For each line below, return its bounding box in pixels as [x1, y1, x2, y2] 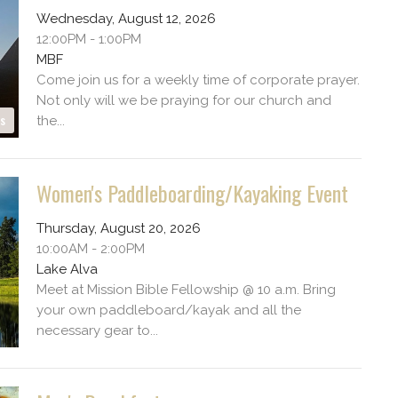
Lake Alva [36, 260, 98, 277]
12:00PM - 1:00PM [36, 30, 141, 47]
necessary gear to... [36, 322, 158, 338]
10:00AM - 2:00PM [36, 240, 145, 257]
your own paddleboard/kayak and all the [36, 301, 301, 318]
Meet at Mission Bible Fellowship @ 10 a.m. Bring [36, 281, 336, 298]
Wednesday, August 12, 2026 [36, 10, 216, 27]
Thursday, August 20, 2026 [36, 219, 201, 236]
